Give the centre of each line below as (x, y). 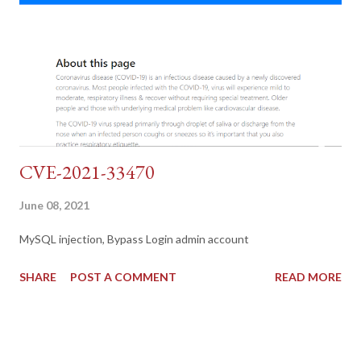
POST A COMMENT (123, 277)
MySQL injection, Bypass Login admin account (134, 239)
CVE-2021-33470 (87, 172)
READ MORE (308, 277)
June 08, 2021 (54, 205)
